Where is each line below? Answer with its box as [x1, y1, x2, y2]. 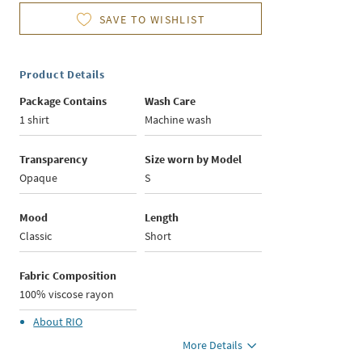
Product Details [19, 67, 105, 82]
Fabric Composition [19, 268, 117, 284]
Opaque [19, 170, 58, 186]
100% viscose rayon [19, 287, 115, 302]
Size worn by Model [145, 152, 242, 167]
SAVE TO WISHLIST [99, 12, 206, 27]
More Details [183, 338, 243, 353]
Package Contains [19, 94, 107, 109]
